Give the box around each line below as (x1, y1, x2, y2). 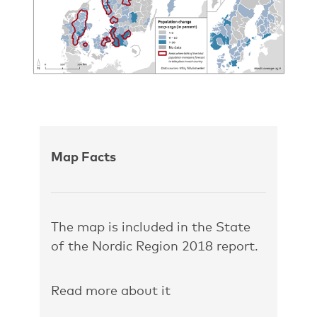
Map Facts (51, 149, 116, 165)
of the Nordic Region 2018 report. (51, 238, 258, 254)
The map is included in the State (51, 219, 250, 235)
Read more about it (51, 282, 171, 299)
